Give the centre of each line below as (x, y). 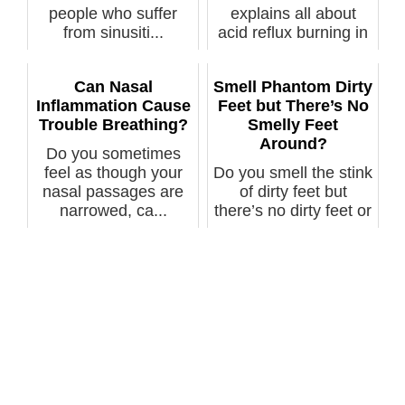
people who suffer (113, 13)
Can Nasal (113, 86)
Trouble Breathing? (113, 124)
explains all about (293, 13)
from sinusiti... (113, 32)
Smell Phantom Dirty (293, 86)
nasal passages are (113, 191)
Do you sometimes (113, 153)
